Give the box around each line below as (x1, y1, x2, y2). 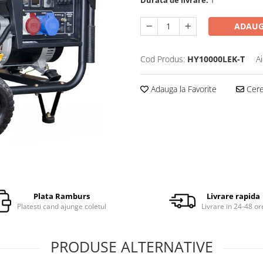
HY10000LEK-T (187, 53, 245, 65)
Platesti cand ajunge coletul (17, 201, 107, 211)
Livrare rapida (207, 190, 261, 201)
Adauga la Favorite (149, 83, 217, 95)
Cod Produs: (140, 53, 185, 65)
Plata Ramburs (33, 190, 90, 201)
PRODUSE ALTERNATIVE (50, 236, 213, 257)
